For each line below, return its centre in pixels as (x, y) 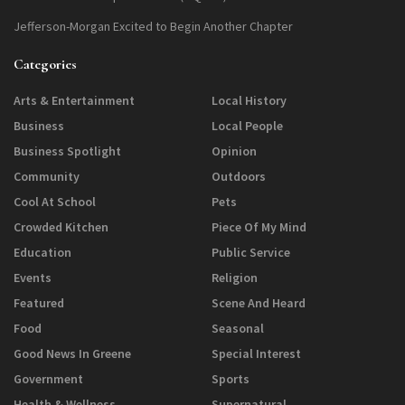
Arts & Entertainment (74, 101)
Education (42, 253)
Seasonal (238, 329)
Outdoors (239, 177)
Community (47, 177)
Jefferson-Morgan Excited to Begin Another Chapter (153, 27)
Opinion (234, 151)
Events (33, 278)
